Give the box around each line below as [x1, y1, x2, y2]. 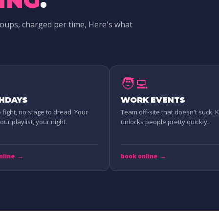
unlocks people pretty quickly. [121, 117, 209, 126]
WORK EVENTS [121, 95, 186, 105]
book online [121, 152, 157, 160]
